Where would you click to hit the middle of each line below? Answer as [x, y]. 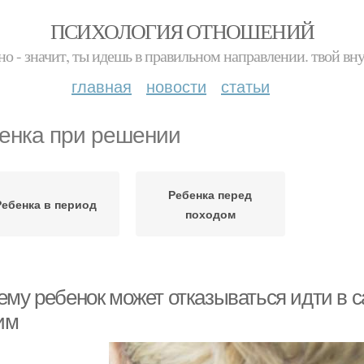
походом [210, 214]
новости [176, 86]
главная [102, 86]
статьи [245, 86]
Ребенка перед [210, 194]
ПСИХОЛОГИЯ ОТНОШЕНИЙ [182, 31]
